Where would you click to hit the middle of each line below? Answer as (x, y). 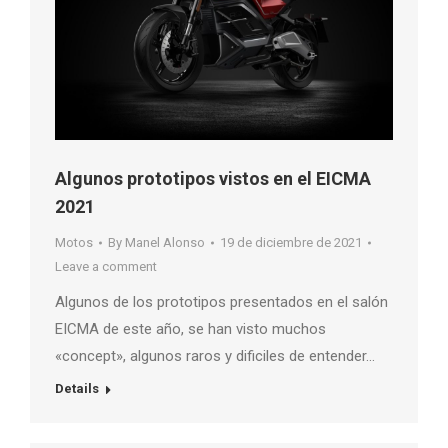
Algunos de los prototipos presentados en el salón (221, 302)
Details (77, 389)
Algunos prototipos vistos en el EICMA (213, 179)
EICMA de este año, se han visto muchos (190, 329)
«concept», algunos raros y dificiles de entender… (215, 356)
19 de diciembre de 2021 (291, 243)
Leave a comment (106, 267)
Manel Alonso (165, 243)
